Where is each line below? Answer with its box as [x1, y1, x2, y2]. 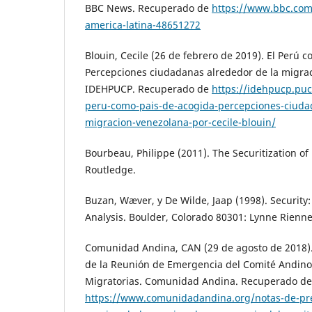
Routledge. [85, 162, 136, 176]
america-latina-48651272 [85, 17, 201, 31]
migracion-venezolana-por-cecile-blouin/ [85, 115, 276, 129]
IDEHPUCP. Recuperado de [85, 81, 212, 95]
